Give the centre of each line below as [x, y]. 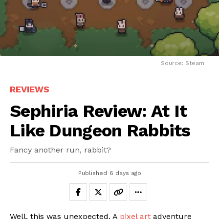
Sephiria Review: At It [99, 111]
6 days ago [125, 173]
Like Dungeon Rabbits [100, 130]
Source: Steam [183, 63]
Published [92, 173]
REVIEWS [30, 89]
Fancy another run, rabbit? [60, 150]
